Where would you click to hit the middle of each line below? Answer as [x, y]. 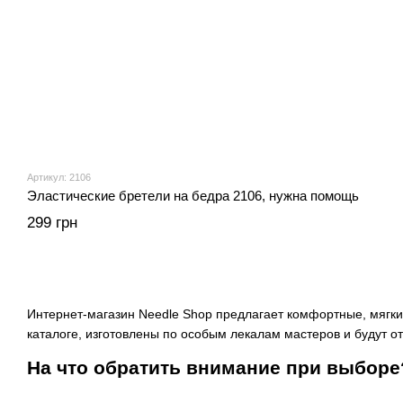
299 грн [52, 223]
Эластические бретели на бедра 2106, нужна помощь [193, 196]
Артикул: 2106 [59, 177]
